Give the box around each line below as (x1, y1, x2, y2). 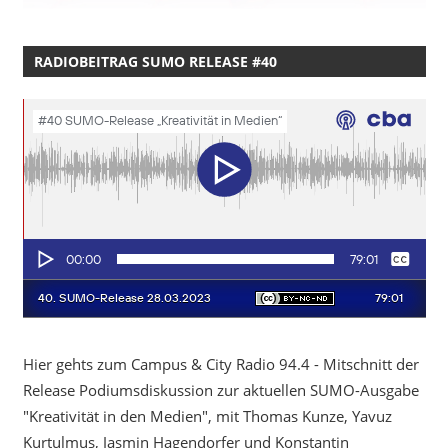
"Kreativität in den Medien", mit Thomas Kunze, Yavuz (22, 406, 392, 427)
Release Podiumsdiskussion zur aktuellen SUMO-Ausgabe (22, 380, 419, 401)
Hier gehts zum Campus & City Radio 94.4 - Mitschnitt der (22, 354, 419, 375)
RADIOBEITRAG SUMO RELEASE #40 (33, 52, 277, 72)
